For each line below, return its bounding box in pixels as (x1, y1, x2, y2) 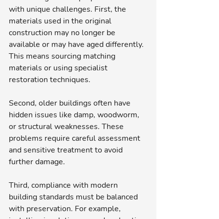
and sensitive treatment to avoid (9, 144, 125, 155)
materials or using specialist (9, 62, 109, 73)
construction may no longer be (9, 27, 117, 38)
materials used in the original (9, 15, 113, 26)
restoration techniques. (9, 74, 90, 85)
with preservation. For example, (9, 203, 123, 214)
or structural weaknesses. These (9, 121, 126, 132)
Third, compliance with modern (9, 179, 120, 191)
